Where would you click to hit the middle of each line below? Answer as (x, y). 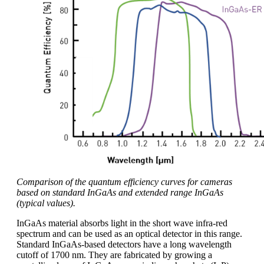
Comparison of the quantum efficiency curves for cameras (124, 182)
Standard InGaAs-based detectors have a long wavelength (124, 245)
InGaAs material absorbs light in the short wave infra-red (122, 223)
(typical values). (46, 203)
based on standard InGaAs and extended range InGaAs (120, 193)
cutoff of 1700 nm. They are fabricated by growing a (114, 255)
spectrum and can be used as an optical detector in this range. (129, 234)
